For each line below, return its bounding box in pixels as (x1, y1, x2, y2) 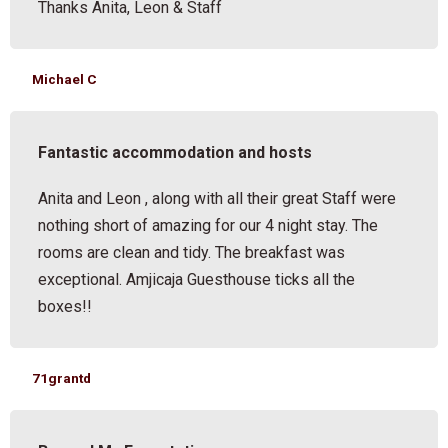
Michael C (32, 70, 98, 87)
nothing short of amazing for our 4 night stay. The (38, 215, 379, 235)
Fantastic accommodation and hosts (38, 142, 313, 162)
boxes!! (38, 296, 93, 316)
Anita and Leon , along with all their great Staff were (38, 188, 397, 208)
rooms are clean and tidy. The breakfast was (38, 242, 346, 262)
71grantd (32, 369, 92, 386)
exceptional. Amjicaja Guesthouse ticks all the (38, 269, 356, 289)
